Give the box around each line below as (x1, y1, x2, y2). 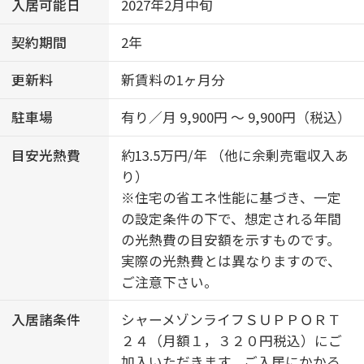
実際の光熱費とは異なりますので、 (120, 250, 341, 271)
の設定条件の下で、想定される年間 (120, 208, 341, 228)
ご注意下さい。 (120, 271, 218, 292)
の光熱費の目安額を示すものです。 (120, 229, 340, 249)
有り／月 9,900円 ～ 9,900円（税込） (120, 107, 351, 128)
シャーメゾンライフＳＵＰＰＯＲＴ (120, 309, 341, 329)
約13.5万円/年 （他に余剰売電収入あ (120, 145, 349, 165)
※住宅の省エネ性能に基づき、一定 (120, 187, 341, 207)
